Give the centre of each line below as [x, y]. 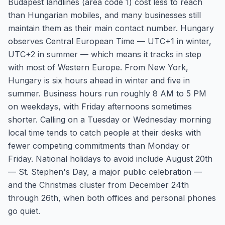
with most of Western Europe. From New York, [98, 67]
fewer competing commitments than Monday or [99, 146]
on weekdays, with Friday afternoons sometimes [100, 106]
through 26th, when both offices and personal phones [112, 198]
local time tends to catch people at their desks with [104, 133]
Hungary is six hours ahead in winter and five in [99, 80]
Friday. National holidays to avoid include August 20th [110, 159]
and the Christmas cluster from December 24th [98, 185]
